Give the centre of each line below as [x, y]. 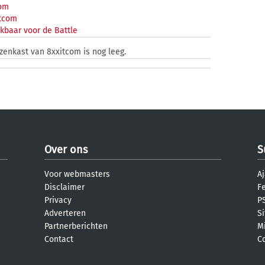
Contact [59, 239]
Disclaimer [64, 187]
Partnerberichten [76, 226]
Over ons [66, 150]
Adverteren [65, 213]
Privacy [58, 200]
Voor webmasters [77, 174]
